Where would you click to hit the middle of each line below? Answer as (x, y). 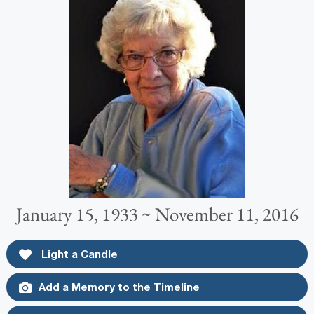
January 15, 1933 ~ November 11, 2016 (157, 214)
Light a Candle (78, 253)
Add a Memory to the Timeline (119, 286)
